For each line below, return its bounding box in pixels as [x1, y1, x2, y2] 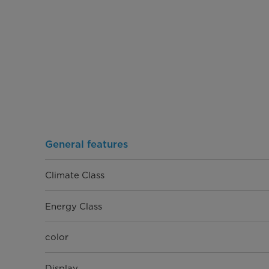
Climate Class [44, 169, 104, 181]
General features [44, 138, 128, 150]
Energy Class [44, 201, 102, 212]
